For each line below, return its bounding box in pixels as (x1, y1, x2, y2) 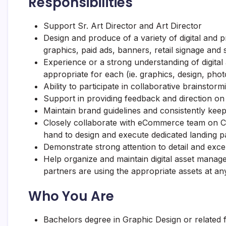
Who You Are (28, 187, 114, 205)
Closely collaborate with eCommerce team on (43, 118, 220, 128)
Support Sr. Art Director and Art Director (43, 21, 202, 31)
